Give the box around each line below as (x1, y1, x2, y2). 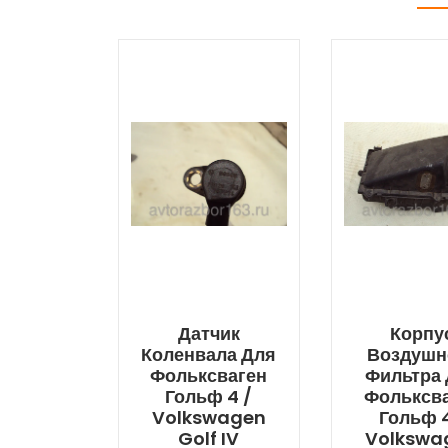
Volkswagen (151, 405, 266, 431)
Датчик (177, 321, 240, 347)
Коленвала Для (141, 342, 277, 368)
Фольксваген (150, 363, 268, 389)
